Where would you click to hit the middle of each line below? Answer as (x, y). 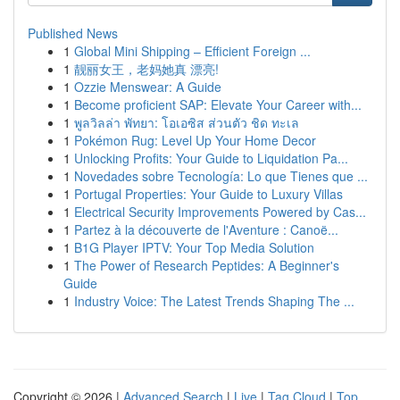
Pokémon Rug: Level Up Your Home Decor (195, 140)
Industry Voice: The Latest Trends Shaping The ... (214, 301)
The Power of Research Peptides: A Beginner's (207, 265)
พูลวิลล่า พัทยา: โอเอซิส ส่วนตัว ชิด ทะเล (187, 122)
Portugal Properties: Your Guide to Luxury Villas (208, 194)
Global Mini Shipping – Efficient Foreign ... (192, 51)
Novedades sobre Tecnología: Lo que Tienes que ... (221, 176)
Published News (73, 33)
